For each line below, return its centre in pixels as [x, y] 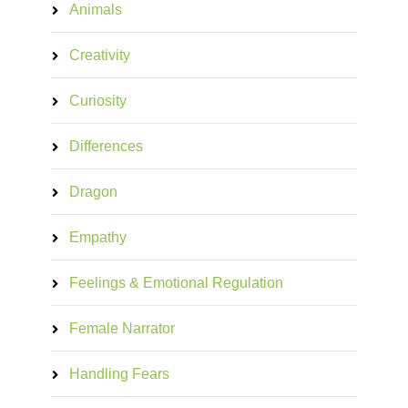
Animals [95, 10]
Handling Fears [119, 374]
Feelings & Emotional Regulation [176, 283]
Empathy [97, 238]
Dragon [93, 192]
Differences [106, 147]
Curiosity [97, 101]
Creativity [99, 56]
